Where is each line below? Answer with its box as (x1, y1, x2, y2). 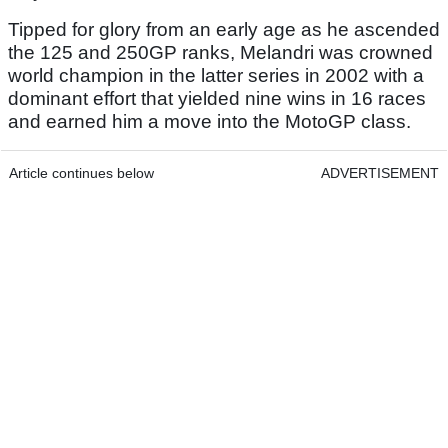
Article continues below (9, 165, 154, 182)
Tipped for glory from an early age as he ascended (8, 19, 440, 41)
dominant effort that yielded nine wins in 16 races (8, 88, 426, 110)
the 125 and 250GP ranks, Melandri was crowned (8, 42, 433, 64)
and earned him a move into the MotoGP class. (8, 111, 411, 133)
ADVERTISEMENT (321, 165, 439, 182)
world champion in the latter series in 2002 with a (8, 65, 424, 87)
